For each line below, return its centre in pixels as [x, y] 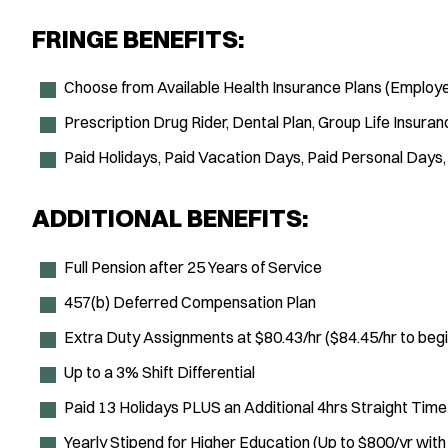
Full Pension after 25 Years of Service [193, 267]
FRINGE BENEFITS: [138, 38]
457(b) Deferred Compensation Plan [190, 302]
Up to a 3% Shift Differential [159, 372]
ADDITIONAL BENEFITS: [170, 218]
